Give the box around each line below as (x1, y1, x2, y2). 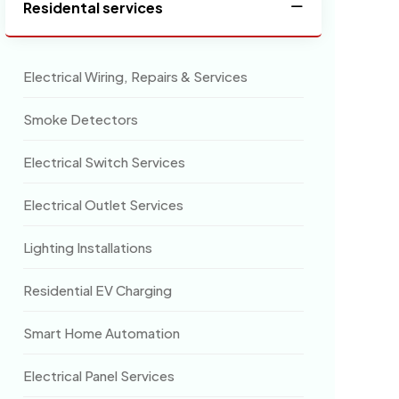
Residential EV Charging (23, 281, 172, 298)
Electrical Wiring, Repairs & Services (23, 68, 248, 85)
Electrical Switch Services (23, 153, 185, 170)
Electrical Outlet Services (23, 196, 183, 213)
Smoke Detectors (23, 110, 138, 127)
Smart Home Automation (23, 324, 180, 341)
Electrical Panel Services (23, 367, 175, 384)
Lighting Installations (23, 239, 152, 256)
